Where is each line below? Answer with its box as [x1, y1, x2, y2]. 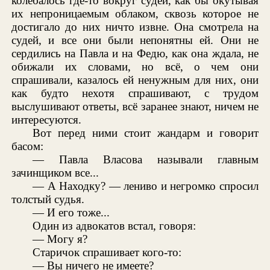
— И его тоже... [33, 206, 110, 219]
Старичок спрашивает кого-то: [33, 245, 182, 259]
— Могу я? [33, 232, 88, 245]
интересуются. [11, 113, 82, 126]
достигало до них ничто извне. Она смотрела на [11, 20, 259, 33]
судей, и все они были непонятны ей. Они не [11, 33, 259, 46]
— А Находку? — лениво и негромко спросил [33, 179, 259, 192]
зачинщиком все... [11, 166, 99, 179]
